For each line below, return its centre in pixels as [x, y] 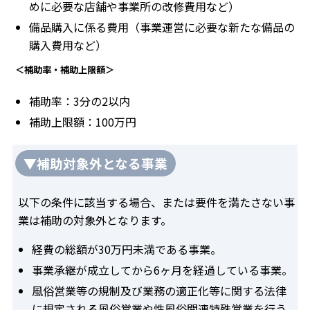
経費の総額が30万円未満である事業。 [127, 249]
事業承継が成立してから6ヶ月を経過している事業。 [162, 270]
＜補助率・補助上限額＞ [65, 69]
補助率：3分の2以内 [80, 101]
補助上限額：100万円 [83, 122]
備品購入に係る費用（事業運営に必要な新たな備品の [162, 27]
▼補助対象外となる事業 [95, 163]
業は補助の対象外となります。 [95, 220]
